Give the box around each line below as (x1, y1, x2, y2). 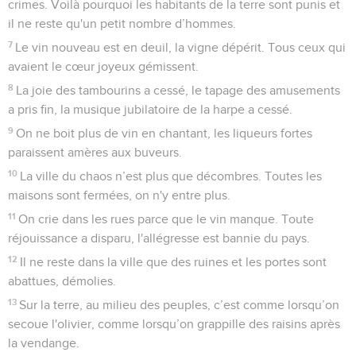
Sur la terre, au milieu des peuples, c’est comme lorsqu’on (19, 298, 340, 311)
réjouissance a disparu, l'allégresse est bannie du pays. (8, 231, 310, 245)
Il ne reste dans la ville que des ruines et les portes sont (20, 255, 327, 269)
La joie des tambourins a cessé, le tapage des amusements (16, 83, 341, 97)
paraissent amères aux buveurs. (8, 145, 182, 159)
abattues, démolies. (8, 274, 116, 288)
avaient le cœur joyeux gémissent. (8, 60, 199, 73)
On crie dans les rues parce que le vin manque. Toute (18, 212, 315, 226)
